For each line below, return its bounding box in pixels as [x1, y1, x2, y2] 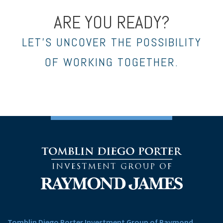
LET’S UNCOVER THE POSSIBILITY [21, 34, 202, 50]
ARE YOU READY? [53, 10, 170, 34]
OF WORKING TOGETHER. [44, 54, 179, 70]
